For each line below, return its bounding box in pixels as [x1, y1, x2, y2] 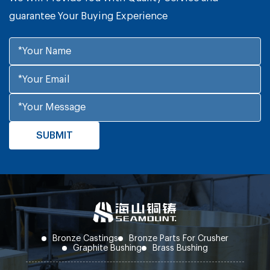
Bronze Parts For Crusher [129, 233, 228, 243]
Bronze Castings [52, 233, 118, 243]
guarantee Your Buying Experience [9, 11, 168, 21]
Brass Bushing [152, 243, 208, 253]
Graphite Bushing [73, 243, 142, 253]
